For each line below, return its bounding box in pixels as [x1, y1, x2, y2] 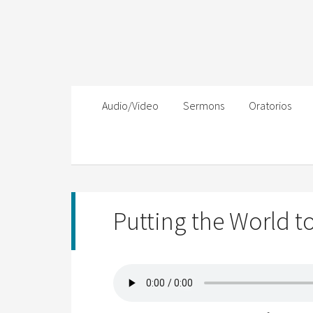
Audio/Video [102, 99, 159, 112]
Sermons [183, 99, 224, 112]
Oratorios [249, 99, 291, 112]
